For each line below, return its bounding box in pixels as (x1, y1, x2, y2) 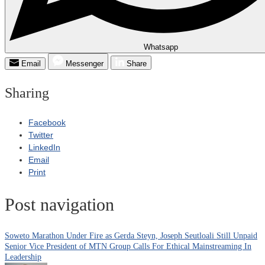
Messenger (66, 59, 104, 68)
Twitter (28, 130, 53, 140)
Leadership (5, 253, 41, 262)
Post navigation (5, 195, 114, 215)
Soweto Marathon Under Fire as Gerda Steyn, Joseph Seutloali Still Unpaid (5, 231, 257, 241)
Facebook (28, 117, 66, 127)
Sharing (5, 85, 49, 101)
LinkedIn (28, 142, 60, 152)
